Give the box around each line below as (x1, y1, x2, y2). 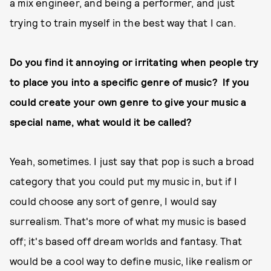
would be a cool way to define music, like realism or (10, 255, 253, 267)
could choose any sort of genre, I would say (10, 195, 217, 207)
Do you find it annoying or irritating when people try (10, 56, 259, 68)
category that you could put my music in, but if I (10, 175, 237, 187)
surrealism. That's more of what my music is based (10, 215, 246, 227)
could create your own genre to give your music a (10, 96, 247, 108)
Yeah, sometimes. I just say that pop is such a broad (10, 155, 255, 167)
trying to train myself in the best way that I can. (10, 16, 239, 28)
